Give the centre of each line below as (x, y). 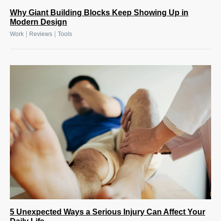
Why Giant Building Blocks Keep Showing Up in (99, 13)
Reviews (41, 34)
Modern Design (38, 22)
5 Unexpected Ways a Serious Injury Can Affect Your (108, 212)
